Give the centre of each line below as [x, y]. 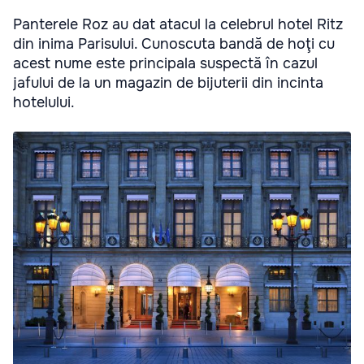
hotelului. [44, 102]
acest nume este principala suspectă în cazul [165, 63]
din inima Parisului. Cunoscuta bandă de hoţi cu [174, 43]
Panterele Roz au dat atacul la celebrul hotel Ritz [178, 24]
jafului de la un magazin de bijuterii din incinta [168, 82]
